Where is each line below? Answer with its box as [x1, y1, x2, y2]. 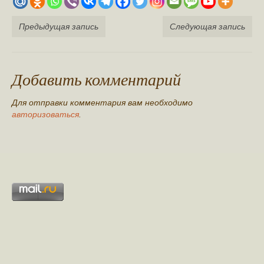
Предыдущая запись [19, 22, 98, 32]
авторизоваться [12, 110, 79, 120]
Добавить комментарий [12, 69, 181, 90]
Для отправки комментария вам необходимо [12, 98, 193, 108]
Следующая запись [170, 22, 245, 32]
